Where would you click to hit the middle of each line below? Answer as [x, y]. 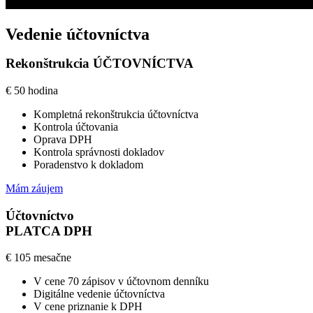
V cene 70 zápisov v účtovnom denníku [121, 282]
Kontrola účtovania [76, 126]
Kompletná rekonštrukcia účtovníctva [116, 114]
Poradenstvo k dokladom [88, 164]
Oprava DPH [63, 139]
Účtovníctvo [40, 215]
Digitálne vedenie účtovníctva [99, 294]
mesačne [52, 258]
